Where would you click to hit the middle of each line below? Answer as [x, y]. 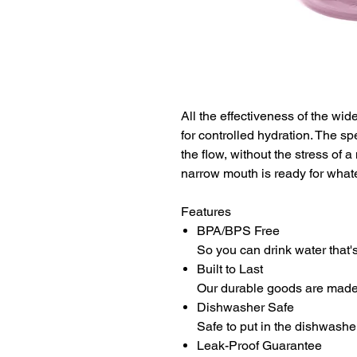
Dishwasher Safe [245, 308]
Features [206, 212]
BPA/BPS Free [238, 231]
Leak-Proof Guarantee [259, 346]
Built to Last [230, 269]
